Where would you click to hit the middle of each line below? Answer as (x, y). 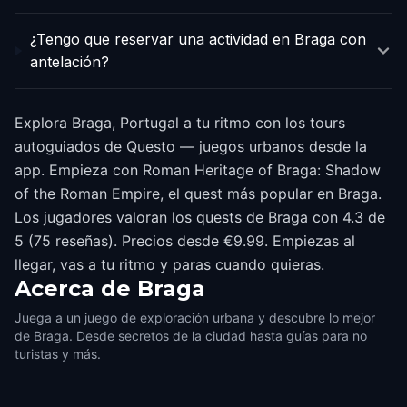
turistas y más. (58, 354)
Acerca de (73, 288)
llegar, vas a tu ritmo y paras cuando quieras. (169, 264)
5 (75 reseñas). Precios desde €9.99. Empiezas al (185, 241)
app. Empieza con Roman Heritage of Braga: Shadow (198, 170)
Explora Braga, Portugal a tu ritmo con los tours (180, 123)
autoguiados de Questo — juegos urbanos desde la (191, 146)
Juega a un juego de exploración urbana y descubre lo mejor (195, 318)
